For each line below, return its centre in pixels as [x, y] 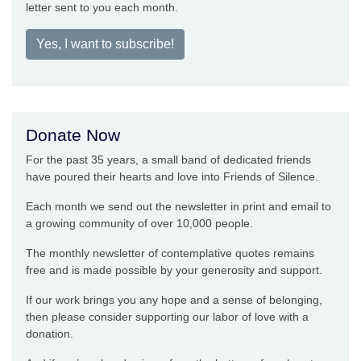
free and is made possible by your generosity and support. [174, 270]
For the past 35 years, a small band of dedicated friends [168, 160]
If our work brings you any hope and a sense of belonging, [174, 300]
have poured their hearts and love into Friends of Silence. [172, 177]
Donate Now [73, 135]
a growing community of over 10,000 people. [139, 224]
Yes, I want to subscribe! [105, 44]
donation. [50, 334]
